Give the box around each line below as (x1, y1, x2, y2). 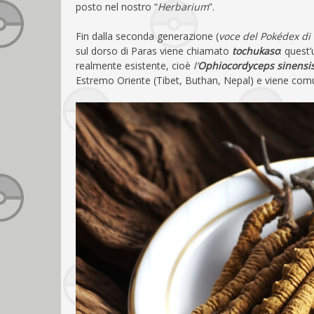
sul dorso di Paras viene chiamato (76, 43, 232, 57)
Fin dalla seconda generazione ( (76, 29, 219, 43)
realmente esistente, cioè (76, 58, 193, 72)
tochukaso (232, 43, 280, 57)
